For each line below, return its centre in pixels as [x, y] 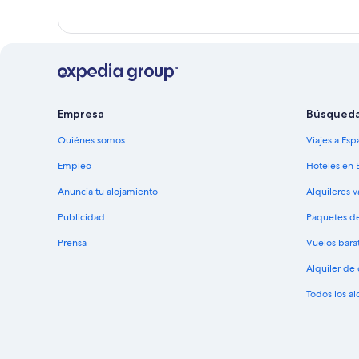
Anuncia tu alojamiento [108, 192]
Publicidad [81, 218]
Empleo [75, 166]
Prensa [72, 243]
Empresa [81, 114]
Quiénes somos [91, 141]
